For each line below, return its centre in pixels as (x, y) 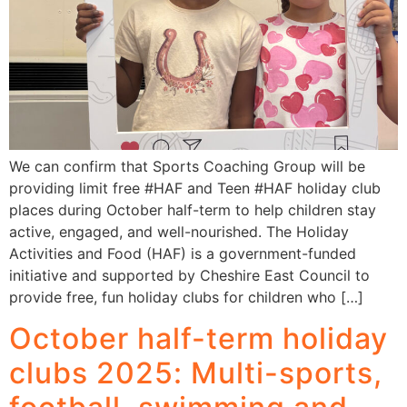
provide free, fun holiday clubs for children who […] (186, 298)
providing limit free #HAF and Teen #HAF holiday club (195, 189)
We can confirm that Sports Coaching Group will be (187, 167)
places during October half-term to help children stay (193, 210)
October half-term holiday (199, 338)
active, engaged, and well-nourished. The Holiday (179, 232)
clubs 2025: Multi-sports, (196, 372)
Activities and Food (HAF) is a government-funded (183, 254)
